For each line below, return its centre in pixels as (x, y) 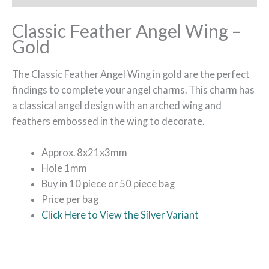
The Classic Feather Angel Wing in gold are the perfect (131, 74)
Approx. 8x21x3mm (85, 153)
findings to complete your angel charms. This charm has (133, 90)
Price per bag (70, 199)
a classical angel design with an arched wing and (117, 106)
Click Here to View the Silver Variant (120, 215)
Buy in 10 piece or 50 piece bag (108, 184)
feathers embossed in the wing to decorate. (108, 121)
